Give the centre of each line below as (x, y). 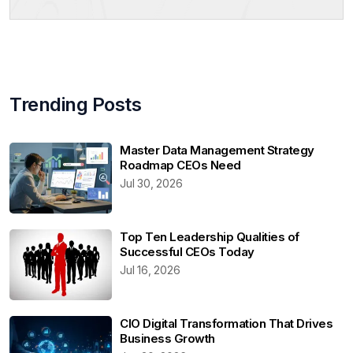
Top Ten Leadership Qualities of (210, 236)
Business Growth (167, 338)
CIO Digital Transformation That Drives (226, 323)
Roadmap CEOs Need (180, 165)
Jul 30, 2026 (151, 183)
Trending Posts (75, 104)
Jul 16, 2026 (150, 269)
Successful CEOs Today (187, 251)
